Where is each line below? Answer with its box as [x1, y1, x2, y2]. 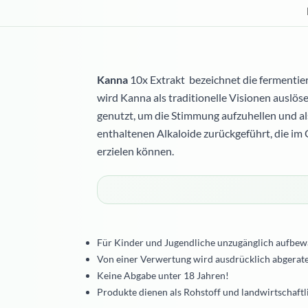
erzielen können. [97, 145, 174, 157]
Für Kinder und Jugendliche [97, 236, 217, 248]
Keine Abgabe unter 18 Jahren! [97, 269, 229, 281]
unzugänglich [217, 236, 274, 248]
